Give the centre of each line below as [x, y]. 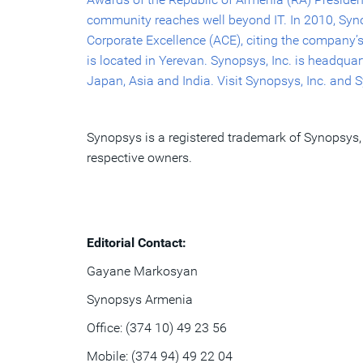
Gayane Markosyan [142, 271]
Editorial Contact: [137, 243]
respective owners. [139, 158]
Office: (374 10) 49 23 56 [157, 328]
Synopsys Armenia [140, 299]
